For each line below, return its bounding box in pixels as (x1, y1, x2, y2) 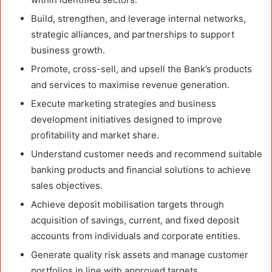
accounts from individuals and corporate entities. (31, 229, 240, 242)
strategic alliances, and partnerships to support (31, 28, 234, 40)
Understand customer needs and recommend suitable (31, 148, 262, 160)
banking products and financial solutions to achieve (31, 163, 251, 175)
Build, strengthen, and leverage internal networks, (31, 12, 246, 24)
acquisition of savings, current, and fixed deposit (31, 214, 239, 226)
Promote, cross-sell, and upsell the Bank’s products (31, 63, 252, 75)
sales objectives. (31, 179, 103, 191)
